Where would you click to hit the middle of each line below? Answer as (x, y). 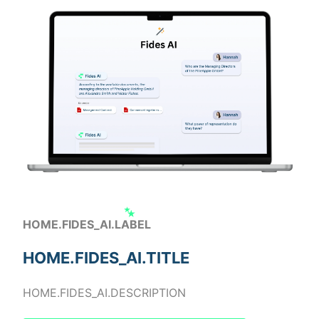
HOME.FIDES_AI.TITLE (106, 258)
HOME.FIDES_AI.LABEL (87, 225)
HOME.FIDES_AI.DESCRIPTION (104, 293)
